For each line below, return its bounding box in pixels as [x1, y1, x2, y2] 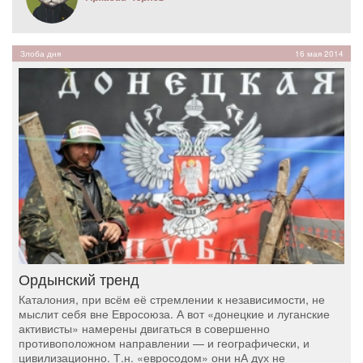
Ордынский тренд [19, 268, 139, 290]
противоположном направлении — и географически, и [19, 335, 310, 352]
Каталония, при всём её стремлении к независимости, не [19, 291, 325, 308]
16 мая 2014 [295, 47, 344, 59]
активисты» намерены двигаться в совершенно [19, 320, 270, 337]
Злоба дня [20, 47, 61, 59]
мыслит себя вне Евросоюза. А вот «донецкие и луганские [19, 305, 330, 322]
